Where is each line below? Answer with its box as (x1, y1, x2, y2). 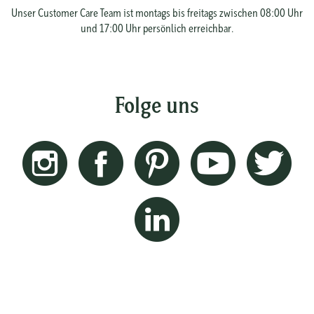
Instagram (67, 140, 107, 154)
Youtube (235, 140, 268, 154)
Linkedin (179, 196, 214, 210)
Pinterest (179, 140, 216, 154)
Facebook (123, 140, 161, 154)
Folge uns (115, 90, 199, 118)
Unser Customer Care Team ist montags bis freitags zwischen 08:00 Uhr (11, 6, 303, 20)
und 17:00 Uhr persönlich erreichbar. (81, 21, 233, 35)
